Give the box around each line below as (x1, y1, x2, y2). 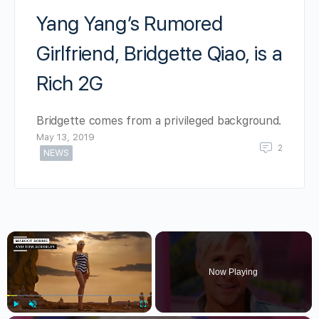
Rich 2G (36, 71, 103, 95)
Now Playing (209, 267, 258, 277)
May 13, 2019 (36, 132, 95, 142)
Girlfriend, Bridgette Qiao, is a (36, 41, 283, 66)
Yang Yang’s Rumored (36, 11, 223, 36)
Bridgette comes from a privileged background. (36, 114, 282, 127)
